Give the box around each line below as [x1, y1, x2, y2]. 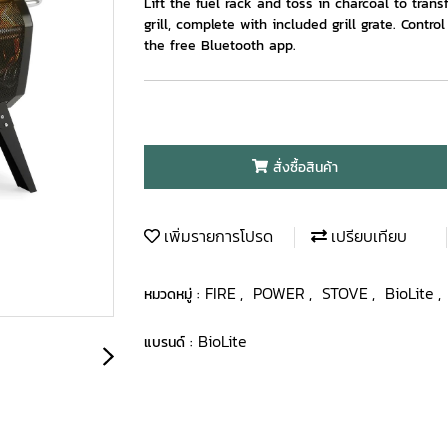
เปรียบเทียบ [327, 223, 407, 248]
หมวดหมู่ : [144, 283, 205, 305]
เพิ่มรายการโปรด [160, 223, 273, 248]
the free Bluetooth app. [144, 35, 296, 56]
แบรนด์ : [144, 331, 198, 353]
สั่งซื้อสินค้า [273, 156, 339, 178]
